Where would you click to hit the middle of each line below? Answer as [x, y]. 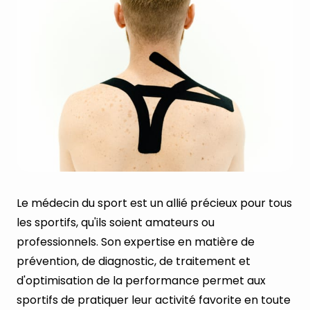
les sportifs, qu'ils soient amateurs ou [116, 223]
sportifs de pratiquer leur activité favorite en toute [154, 300]
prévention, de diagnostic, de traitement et [134, 262]
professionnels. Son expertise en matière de [136, 242]
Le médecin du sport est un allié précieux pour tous [154, 203]
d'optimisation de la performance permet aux [141, 281]
